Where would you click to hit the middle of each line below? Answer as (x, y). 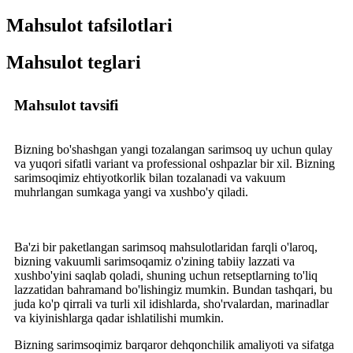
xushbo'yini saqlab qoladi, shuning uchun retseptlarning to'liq (166, 275)
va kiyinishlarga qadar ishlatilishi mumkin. (119, 318)
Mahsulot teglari (74, 62)
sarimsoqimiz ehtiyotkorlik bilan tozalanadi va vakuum (150, 177)
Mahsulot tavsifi (66, 105)
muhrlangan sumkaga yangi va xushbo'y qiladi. (131, 191)
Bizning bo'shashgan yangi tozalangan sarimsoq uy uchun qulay (173, 149)
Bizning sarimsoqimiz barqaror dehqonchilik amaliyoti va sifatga (174, 344)
